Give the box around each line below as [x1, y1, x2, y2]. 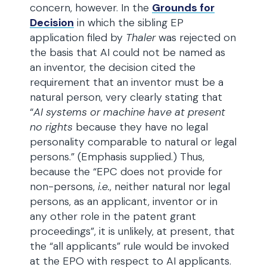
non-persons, [30, 179, 98, 194]
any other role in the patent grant [30, 209, 196, 223]
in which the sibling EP [74, 15, 184, 30]
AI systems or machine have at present [33, 105, 225, 119]
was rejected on [156, 30, 236, 45]
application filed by [30, 30, 126, 45]
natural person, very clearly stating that [30, 90, 222, 104]
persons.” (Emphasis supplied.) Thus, [30, 150, 204, 164]
